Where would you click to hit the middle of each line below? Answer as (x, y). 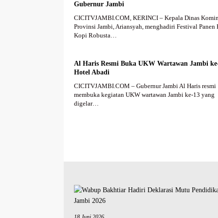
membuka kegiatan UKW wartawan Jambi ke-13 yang (144, 94)
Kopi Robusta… (95, 35)
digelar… (86, 103)
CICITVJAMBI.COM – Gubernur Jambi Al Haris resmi (145, 86)
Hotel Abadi (92, 72)
